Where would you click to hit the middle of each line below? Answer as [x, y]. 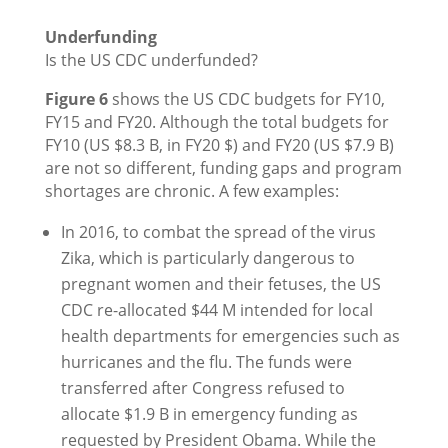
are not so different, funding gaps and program [223, 168]
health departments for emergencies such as [230, 336]
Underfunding [100, 37]
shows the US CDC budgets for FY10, [246, 99]
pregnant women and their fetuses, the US [220, 284]
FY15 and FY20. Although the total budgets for [216, 122]
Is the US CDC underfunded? [151, 60]
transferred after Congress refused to [202, 388]
